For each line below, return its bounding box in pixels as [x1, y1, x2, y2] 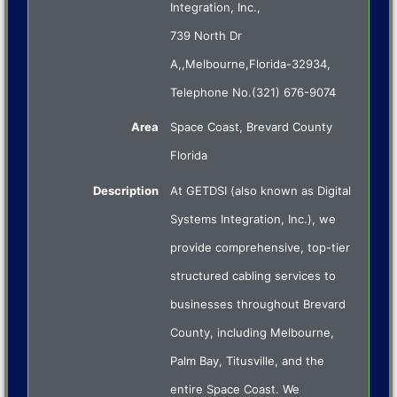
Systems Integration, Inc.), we [170, 212, 337, 227]
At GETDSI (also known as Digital [170, 183, 352, 198]
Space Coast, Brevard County [170, 120, 333, 135]
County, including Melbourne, [170, 325, 335, 340]
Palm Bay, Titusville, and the [170, 354, 325, 369]
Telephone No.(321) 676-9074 [170, 84, 337, 99]
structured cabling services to [170, 269, 337, 284]
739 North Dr [170, 27, 243, 43]
